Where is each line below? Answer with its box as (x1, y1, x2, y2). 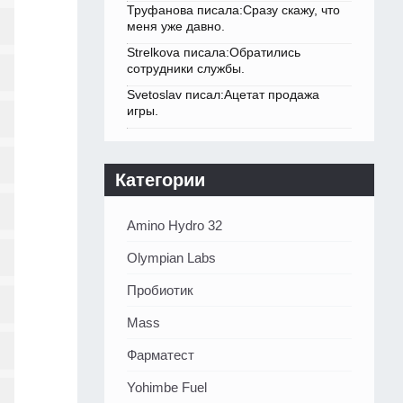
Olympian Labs (127, 250, 216, 266)
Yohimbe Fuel (127, 380, 207, 396)
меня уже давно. (127, 19, 225, 34)
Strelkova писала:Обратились (127, 45, 300, 60)
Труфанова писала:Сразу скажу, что (127, 3, 340, 18)
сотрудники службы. (127, 61, 245, 76)
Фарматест (127, 347, 194, 363)
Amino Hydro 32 (127, 218, 222, 234)
